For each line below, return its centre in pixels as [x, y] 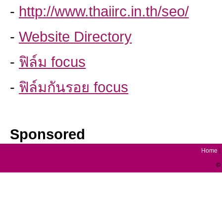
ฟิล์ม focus [52, 62]
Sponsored [48, 134]
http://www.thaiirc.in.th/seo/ [104, 11]
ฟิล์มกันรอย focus [74, 87]
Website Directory [75, 37]
